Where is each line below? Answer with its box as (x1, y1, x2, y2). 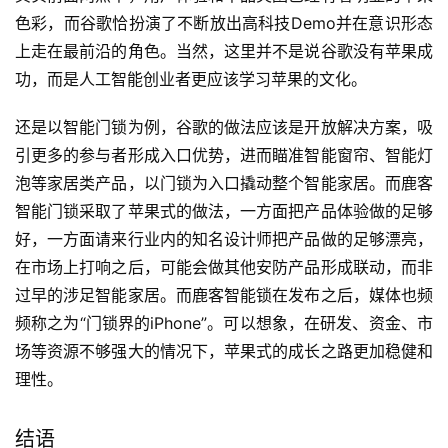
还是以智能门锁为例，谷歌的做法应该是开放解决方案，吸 (15, 117, 433, 138)
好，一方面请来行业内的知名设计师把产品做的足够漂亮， (15, 229, 433, 250)
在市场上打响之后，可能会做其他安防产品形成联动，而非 (15, 257, 433, 278)
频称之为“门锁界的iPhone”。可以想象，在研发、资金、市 (15, 313, 433, 334)
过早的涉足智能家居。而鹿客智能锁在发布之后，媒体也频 (15, 285, 433, 306)
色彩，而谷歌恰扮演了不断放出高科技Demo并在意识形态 (15, 13, 433, 34)
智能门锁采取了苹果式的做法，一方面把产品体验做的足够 (15, 201, 433, 222)
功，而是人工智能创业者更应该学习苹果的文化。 (15, 69, 367, 90)
